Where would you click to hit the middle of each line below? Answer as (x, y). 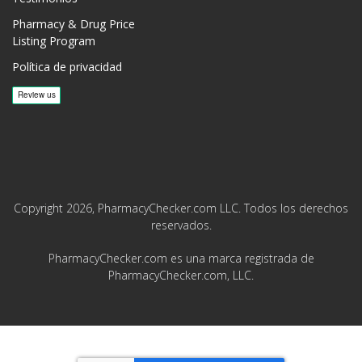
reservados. (181, 225)
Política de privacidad (67, 67)
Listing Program (54, 41)
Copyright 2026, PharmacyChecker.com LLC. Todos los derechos (181, 208)
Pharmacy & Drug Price (74, 24)
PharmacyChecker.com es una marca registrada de (181, 258)
